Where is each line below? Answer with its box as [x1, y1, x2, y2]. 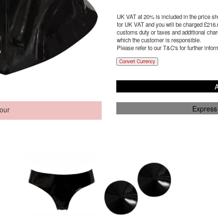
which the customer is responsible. [116, 36, 201, 44]
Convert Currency [119, 58, 155, 65]
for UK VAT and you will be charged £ [116, 20, 207, 28]
